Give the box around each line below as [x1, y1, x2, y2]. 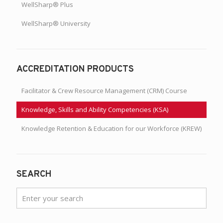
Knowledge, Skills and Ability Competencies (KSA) [21, 105, 168, 114]
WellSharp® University [21, 18, 91, 28]
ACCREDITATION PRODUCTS [16, 63, 134, 75]
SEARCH [16, 168, 52, 180]
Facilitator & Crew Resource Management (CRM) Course [21, 86, 187, 95]
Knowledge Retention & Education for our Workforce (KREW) [21, 123, 202, 133]
